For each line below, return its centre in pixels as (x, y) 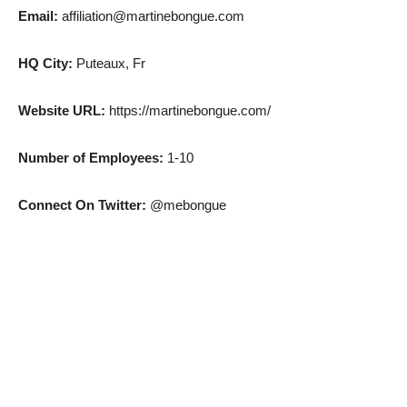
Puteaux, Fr (111, 63)
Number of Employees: (91, 157)
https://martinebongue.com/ (190, 110)
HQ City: (47, 63)
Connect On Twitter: (84, 204)
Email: (38, 15)
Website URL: (64, 110)
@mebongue (188, 204)
